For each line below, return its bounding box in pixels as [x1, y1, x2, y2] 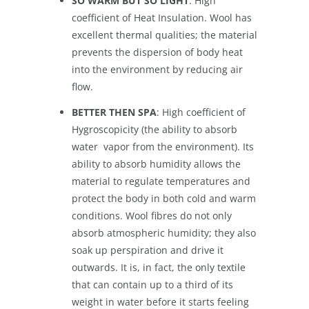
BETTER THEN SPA [72, 106, 157, 119]
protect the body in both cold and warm [72, 192, 256, 206]
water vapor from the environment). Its [72, 140, 254, 154]
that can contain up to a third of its [72, 278, 233, 292]
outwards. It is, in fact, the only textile [72, 261, 246, 275]
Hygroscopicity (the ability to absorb [72, 123, 237, 137]
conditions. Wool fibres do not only [72, 209, 232, 223]
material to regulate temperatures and [72, 175, 250, 188]
